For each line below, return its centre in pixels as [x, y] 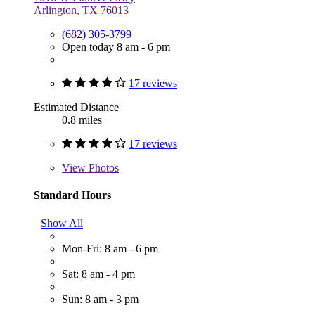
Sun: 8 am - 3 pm [100, 299]
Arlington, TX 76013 [81, 11]
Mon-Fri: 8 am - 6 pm [110, 248]
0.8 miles [82, 120]
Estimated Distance [76, 108]
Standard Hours [72, 195]
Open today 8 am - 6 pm [116, 47]
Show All [62, 223]
